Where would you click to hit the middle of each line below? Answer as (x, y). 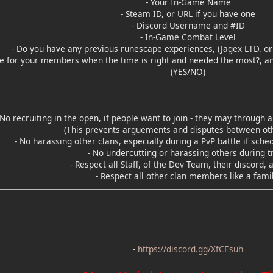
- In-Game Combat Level (188, 37)
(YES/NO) (188, 71)
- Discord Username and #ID (188, 25)
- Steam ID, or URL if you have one (188, 13)
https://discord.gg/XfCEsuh (190, 249)
